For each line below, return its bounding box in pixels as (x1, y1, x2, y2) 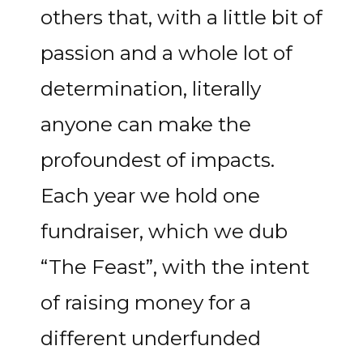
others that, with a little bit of (41, 5, 322, 29)
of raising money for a (41, 290, 251, 314)
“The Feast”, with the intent (41, 254, 310, 279)
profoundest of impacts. (41, 147, 275, 172)
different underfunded (41, 326, 261, 350)
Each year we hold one (41, 183, 260, 207)
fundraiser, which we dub (41, 219, 288, 243)
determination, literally (41, 76, 261, 100)
